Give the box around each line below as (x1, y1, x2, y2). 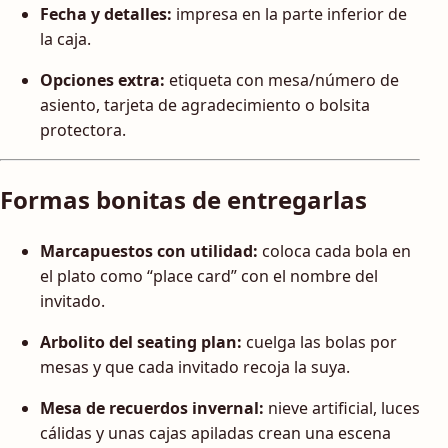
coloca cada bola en (258, 239, 411, 262)
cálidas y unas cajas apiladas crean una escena (40, 421, 391, 444)
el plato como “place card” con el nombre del (40, 264, 378, 287)
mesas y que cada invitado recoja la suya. (40, 355, 350, 378)
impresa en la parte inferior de (172, 3, 407, 26)
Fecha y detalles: (40, 3, 172, 26)
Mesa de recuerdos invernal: (40, 396, 264, 419)
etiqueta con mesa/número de (165, 69, 399, 92)
